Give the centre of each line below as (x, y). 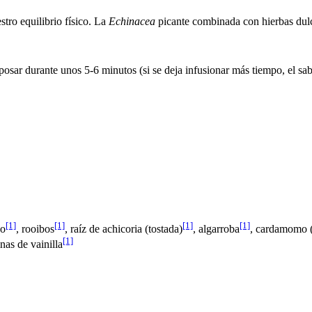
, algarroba (216, 228)
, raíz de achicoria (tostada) (124, 228)
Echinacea (132, 21)
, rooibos (35, 228)
